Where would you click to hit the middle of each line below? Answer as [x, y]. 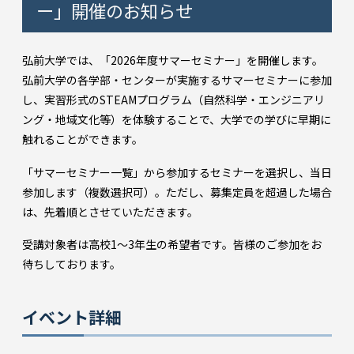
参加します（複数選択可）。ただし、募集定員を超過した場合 [177, 192]
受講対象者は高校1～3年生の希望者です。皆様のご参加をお [172, 245]
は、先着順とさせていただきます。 [110, 211]
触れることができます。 [83, 139]
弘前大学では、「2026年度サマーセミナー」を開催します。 [173, 60]
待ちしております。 [72, 264]
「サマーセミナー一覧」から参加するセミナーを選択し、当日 [177, 172]
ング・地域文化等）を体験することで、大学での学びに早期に [177, 119]
